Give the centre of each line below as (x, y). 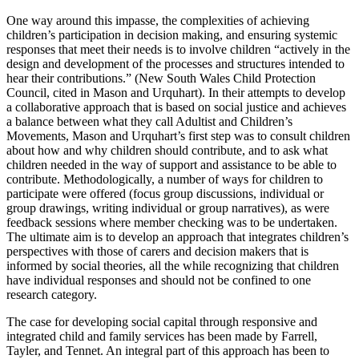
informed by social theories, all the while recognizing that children (173, 265)
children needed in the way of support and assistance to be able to (171, 164)
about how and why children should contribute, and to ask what (167, 150)
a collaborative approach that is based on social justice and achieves (176, 107)
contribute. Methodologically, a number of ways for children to (165, 179)
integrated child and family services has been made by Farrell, (162, 336)
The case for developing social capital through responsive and (162, 321)
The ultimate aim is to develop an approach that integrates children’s (177, 236)
